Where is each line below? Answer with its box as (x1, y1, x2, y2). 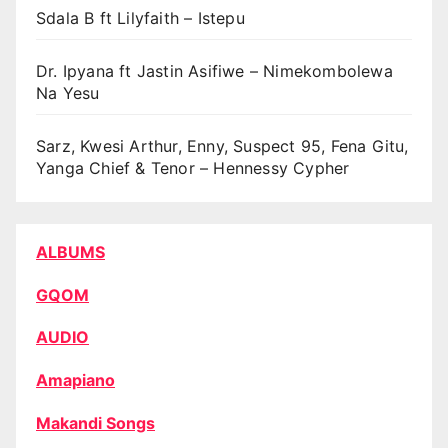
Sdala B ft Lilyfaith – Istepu (36, 8, 245, 29)
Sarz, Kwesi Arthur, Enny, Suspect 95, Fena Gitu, (36, 136, 409, 157)
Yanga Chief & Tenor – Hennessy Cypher (36, 158, 350, 179)
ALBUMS (36, 241, 105, 262)
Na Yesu (36, 83, 100, 104)
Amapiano (36, 370, 115, 391)
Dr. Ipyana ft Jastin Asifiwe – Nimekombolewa (36, 61, 393, 82)
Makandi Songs (36, 412, 155, 433)
